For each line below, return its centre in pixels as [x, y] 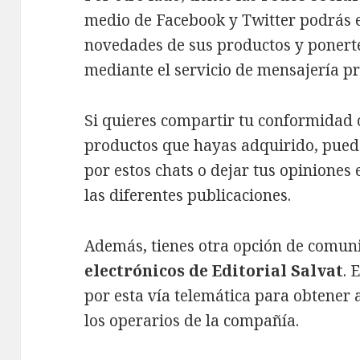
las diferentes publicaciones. [188, 196]
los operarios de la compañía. [192, 321]
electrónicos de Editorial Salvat [214, 271]
